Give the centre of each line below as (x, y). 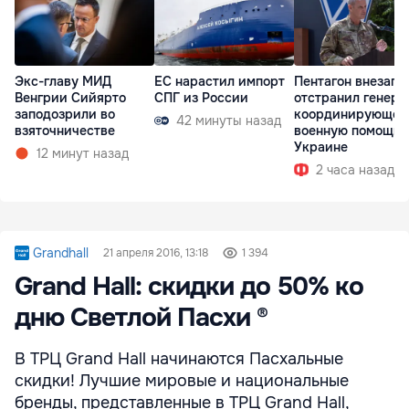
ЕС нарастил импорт (220, 82)
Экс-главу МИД (63, 82)
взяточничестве (65, 131)
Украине (321, 147)
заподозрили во (65, 115)
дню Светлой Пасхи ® (141, 317)
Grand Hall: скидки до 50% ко (189, 286)
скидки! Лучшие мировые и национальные (182, 380)
